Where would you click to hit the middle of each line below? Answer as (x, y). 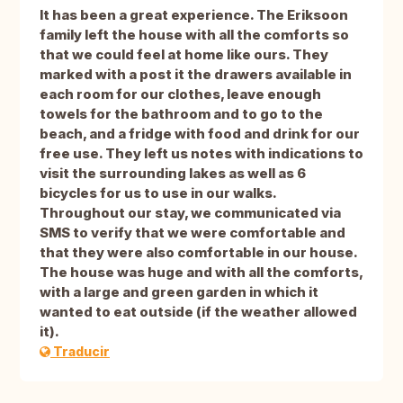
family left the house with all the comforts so (194, 35)
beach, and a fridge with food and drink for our (200, 134)
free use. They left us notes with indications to (201, 154)
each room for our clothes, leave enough (180, 94)
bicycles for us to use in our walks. (158, 193)
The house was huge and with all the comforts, (201, 273)
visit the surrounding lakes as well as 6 (173, 174)
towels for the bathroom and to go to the (181, 114)
